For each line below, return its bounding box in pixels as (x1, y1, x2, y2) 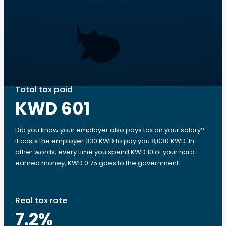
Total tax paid (15, 84, 73, 95)
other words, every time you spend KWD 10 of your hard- (15, 147, 198, 157)
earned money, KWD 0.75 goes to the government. (15, 158, 180, 168)
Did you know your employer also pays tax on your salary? (15, 125, 205, 135)
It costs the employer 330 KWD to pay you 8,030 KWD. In (15, 136, 194, 146)
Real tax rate (15, 195, 67, 206)
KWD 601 (15, 96, 90, 121)
